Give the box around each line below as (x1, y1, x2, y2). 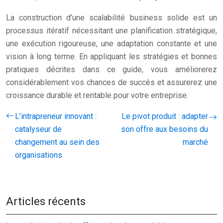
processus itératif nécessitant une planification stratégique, (6, 25, 217, 35)
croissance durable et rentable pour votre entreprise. (6, 90, 188, 100)
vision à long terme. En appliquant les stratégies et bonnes (6, 51, 217, 61)
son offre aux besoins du (121, 124, 208, 134)
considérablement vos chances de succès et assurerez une (6, 77, 217, 87)
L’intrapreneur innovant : (15, 111, 97, 121)
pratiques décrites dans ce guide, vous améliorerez (6, 64, 217, 74)
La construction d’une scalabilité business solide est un (6, 12, 217, 22)
